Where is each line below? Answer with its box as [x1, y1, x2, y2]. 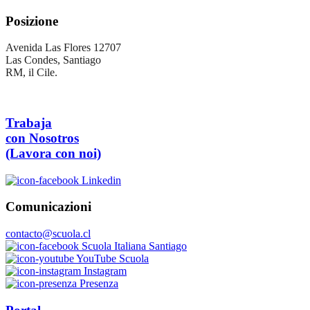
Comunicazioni [6, 199, 91, 215]
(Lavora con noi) [6, 146, 101, 161]
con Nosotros [6, 131, 79, 145]
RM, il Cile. [6, 66, 57, 79]
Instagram [81, 265, 127, 277]
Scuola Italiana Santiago [79, 240, 187, 253]
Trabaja [6, 116, 52, 130]
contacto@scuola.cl [6, 228, 91, 240]
